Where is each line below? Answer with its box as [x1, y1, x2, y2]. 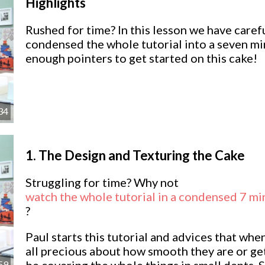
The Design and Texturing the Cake [38, 147, 245, 164]
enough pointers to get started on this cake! [25, 50, 257, 65]
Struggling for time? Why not [25, 175, 179, 190]
